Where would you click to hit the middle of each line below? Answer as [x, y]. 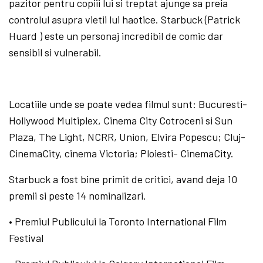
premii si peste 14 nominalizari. [78, 195]
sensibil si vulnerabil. [55, 52]
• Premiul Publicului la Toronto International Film [118, 221]
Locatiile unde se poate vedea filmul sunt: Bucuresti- [128, 104]
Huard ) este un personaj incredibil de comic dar [116, 36]
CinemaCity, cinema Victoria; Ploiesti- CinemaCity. [122, 153]
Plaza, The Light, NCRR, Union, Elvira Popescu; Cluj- [127, 136]
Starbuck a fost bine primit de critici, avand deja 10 [123, 179]
